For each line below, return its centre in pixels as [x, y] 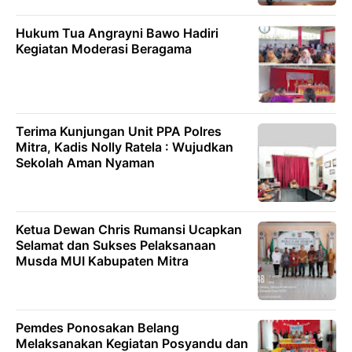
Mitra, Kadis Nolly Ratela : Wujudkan [125, 147]
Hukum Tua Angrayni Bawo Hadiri [117, 33]
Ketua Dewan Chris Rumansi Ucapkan [129, 229]
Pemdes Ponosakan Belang [97, 328]
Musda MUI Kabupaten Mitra [102, 261]
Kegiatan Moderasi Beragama [104, 49]
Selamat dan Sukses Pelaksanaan [116, 245]
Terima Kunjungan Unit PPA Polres [119, 131]
